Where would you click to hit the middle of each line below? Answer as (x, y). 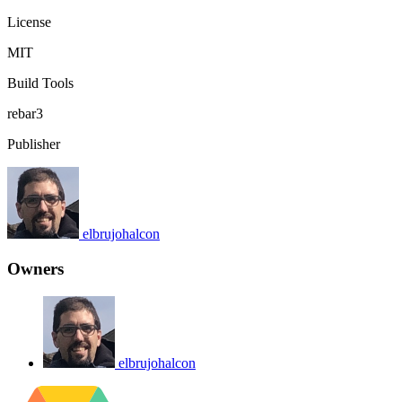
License (29, 22)
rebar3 (25, 114)
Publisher (34, 144)
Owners (35, 269)
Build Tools (40, 83)
